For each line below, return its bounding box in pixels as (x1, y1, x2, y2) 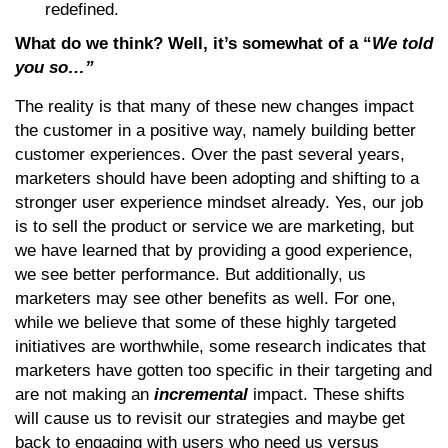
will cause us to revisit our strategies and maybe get (15, 408, 405, 428)
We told (372, 33, 433, 53)
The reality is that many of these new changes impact (15, 96, 414, 116)
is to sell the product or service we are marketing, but (15, 216, 414, 236)
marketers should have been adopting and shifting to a (15, 168, 419, 188)
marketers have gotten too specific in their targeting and (15, 360, 432, 380)
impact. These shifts (253, 384, 405, 404)
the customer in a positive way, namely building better (15, 120, 416, 140)
